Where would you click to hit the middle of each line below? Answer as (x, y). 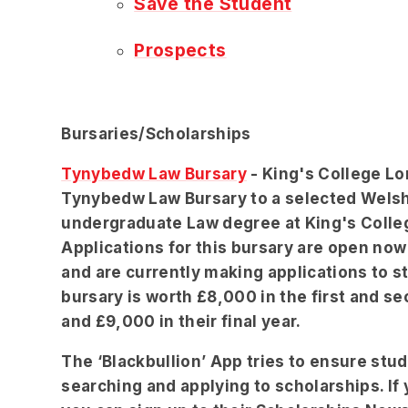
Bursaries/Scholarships (156, 133)
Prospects (180, 50)
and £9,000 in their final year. (181, 321)
